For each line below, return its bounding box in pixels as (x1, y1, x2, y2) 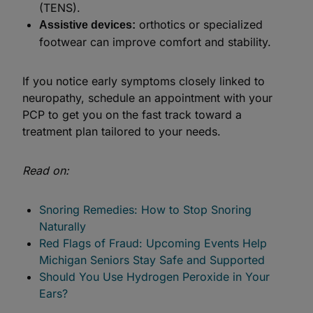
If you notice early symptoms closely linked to (22, 74, 265, 88)
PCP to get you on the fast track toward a (22, 108, 242, 122)
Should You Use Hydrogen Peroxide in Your (39, 270, 270, 284)
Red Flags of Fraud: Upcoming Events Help (39, 236, 267, 250)
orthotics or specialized (136, 17, 263, 31)
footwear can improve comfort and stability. (39, 35, 271, 49)
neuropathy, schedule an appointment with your (22, 91, 272, 105)
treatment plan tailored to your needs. (22, 124, 221, 138)
